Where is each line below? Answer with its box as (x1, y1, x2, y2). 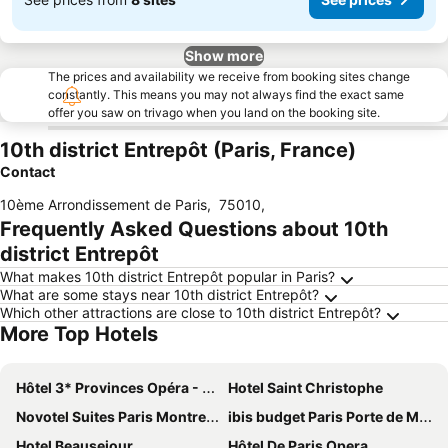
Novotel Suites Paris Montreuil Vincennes (16, 408, 206, 425)
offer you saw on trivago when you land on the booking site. (48, 105, 380, 120)
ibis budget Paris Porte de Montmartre (228, 408, 419, 425)
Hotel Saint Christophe (228, 379, 383, 396)
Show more (185, 47, 263, 64)
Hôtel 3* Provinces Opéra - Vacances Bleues (16, 379, 202, 396)
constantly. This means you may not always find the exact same (48, 87, 404, 102)
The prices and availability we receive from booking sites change (48, 69, 410, 84)
